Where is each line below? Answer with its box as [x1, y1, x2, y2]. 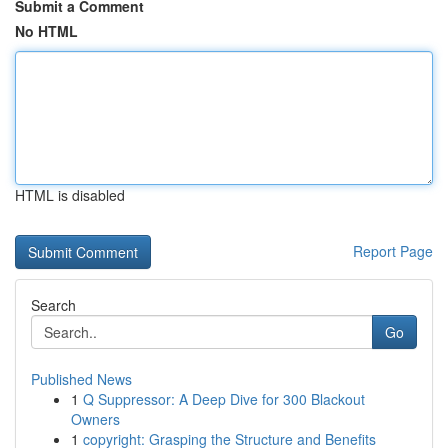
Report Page [353, 241, 433, 261]
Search [31, 295, 76, 315]
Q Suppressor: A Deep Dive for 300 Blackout [83, 389, 365, 409]
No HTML [15, 21, 78, 41]
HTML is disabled [15, 185, 125, 205]
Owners [71, 409, 120, 429]
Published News [31, 369, 132, 389]
